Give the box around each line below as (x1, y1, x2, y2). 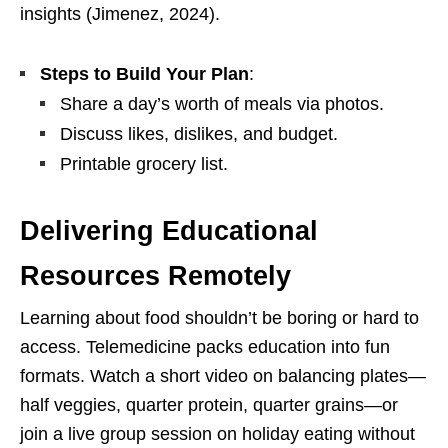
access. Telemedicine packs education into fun (20, 337, 390, 358)
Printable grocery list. (60, 154, 228, 175)
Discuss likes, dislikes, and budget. (60, 124, 338, 145)
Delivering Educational (20, 216, 318, 247)
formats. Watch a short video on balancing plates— (20, 366, 426, 387)
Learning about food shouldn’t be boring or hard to (20, 308, 419, 329)
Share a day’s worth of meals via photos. (60, 94, 384, 115)
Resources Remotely (20, 261, 291, 292)
